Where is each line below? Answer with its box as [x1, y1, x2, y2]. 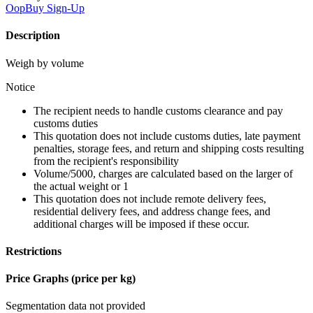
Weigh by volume [6, 57, 84, 69]
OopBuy [6, 2, 44, 14]
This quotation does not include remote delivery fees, [34, 192, 266, 205]
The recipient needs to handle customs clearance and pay [34, 104, 283, 117]
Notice [6, 80, 35, 93]
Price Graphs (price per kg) [6, 272, 136, 285]
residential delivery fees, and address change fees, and [34, 205, 270, 217]
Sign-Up [44, 2, 85, 14]
